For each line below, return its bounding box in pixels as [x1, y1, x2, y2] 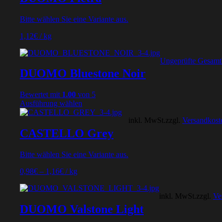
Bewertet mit [20, 90, 62, 99]
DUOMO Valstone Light [20, 203, 144, 216]
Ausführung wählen [20, 99, 82, 108]
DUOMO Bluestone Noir [20, 67, 146, 80]
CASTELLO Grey [20, 127, 113, 140]
